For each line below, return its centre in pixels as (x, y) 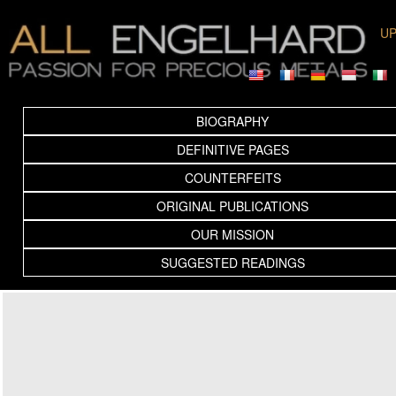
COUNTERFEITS (232, 177)
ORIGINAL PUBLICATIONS (233, 206)
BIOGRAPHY (233, 121)
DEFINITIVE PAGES (232, 149)
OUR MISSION (233, 234)
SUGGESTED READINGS (232, 262)
